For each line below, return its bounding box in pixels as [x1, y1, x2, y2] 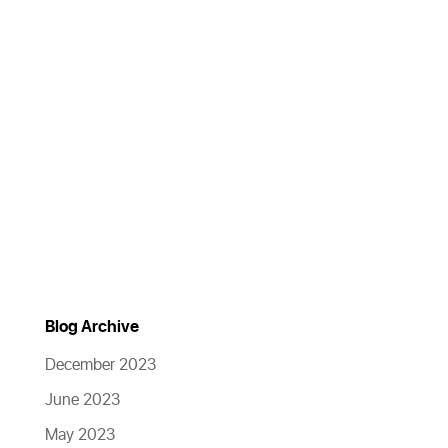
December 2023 [44, 353, 156, 377]
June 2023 [44, 388, 120, 412]
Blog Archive [44, 315, 139, 339]
